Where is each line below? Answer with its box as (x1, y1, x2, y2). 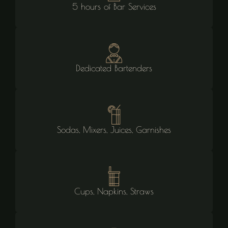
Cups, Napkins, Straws (74, 186, 154, 196)
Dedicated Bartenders (76, 63, 152, 73)
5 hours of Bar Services (72, 1, 156, 12)
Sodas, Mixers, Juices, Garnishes (57, 124, 171, 135)
